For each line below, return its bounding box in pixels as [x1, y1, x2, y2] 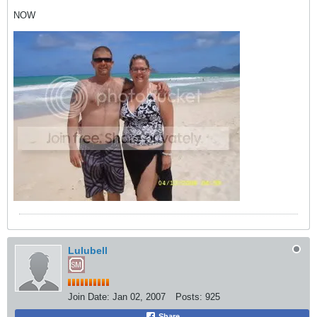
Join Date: [68, 292, 110, 302]
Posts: [175, 292, 202, 302]
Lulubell [68, 245, 108, 256]
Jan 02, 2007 [113, 292, 166, 302]
